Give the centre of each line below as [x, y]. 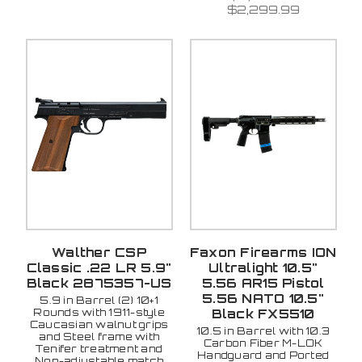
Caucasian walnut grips [99, 324]
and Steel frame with [99, 336]
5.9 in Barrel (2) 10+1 [99, 300]
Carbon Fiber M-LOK [263, 343]
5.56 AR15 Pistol [263, 283]
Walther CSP [99, 252]
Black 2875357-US [99, 283]
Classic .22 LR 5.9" [99, 267]
